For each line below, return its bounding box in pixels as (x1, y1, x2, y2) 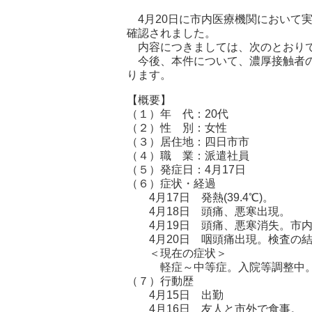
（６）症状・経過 (127, 178, 216, 189)
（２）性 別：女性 (127, 122, 227, 134)
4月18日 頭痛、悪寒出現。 (127, 205, 290, 217)
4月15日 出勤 (127, 289, 224, 301)
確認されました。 (127, 27, 216, 39)
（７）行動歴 (127, 275, 194, 287)
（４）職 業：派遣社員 (127, 150, 249, 162)
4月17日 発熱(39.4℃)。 (127, 192, 274, 203)
